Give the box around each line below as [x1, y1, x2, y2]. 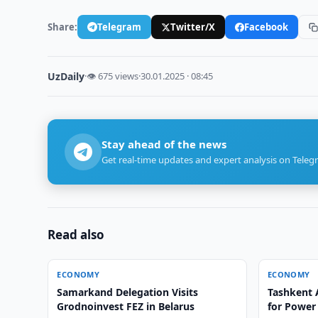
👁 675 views [87, 70, 139, 82]
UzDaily [48, 70, 85, 83]
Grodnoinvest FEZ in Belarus [57, 300, 195, 313]
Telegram [97, 20, 142, 33]
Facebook [244, 20, 289, 33]
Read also [48, 226, 105, 243]
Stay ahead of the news [102, 137, 227, 151]
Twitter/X [170, 20, 216, 33]
